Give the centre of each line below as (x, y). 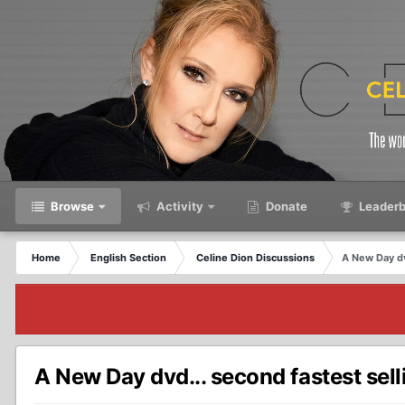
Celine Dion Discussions (255, 258)
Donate (285, 206)
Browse (71, 206)
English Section (128, 258)
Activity (179, 206)
